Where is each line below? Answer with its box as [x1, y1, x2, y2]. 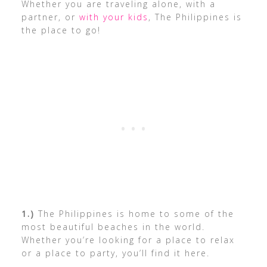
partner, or [21, 11, 79, 23]
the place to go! [21, 24, 101, 36]
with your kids [79, 11, 148, 23]
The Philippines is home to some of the [34, 208, 234, 219]
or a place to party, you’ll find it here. [21, 247, 210, 259]
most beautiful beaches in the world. [21, 221, 205, 232]
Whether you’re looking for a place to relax [21, 234, 235, 246]
